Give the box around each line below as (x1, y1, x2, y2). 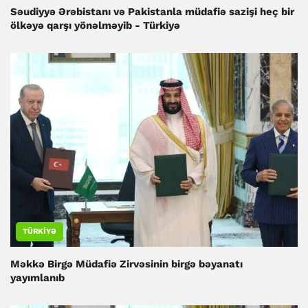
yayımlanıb (10, 272, 65, 285)
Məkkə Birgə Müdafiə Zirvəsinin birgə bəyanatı (10, 258, 243, 271)
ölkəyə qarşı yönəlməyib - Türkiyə (10, 19, 180, 32)
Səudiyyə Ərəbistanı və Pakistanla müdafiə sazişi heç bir (10, 5, 294, 19)
